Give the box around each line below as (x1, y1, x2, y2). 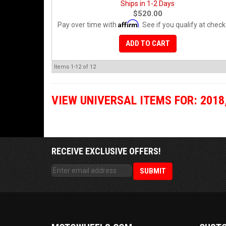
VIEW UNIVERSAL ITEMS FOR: (51, 93, 200, 107)
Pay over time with (58, 21, 118, 29)
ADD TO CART (125, 39, 170, 48)
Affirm (118, 19, 139, 28)
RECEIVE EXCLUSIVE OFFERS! (51, 146, 161, 156)
